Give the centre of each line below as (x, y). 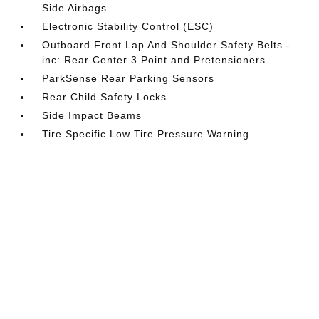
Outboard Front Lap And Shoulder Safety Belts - (167, 45)
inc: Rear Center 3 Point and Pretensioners (154, 59)
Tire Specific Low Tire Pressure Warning (146, 134)
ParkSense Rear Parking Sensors (129, 78)
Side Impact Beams (92, 115)
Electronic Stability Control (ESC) (128, 26)
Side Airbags (75, 7)
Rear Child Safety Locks (105, 96)
